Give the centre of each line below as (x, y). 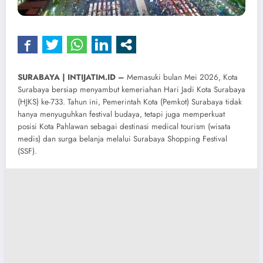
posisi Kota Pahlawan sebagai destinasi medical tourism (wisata (124, 126)
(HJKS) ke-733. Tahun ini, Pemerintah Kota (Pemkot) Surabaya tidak (130, 102)
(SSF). (27, 151)
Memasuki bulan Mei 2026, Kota (181, 77)
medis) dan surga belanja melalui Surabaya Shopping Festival (122, 139)
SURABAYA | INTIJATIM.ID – (71, 77)
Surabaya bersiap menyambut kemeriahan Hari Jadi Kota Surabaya (131, 89)
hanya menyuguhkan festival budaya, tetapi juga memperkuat (121, 114)
